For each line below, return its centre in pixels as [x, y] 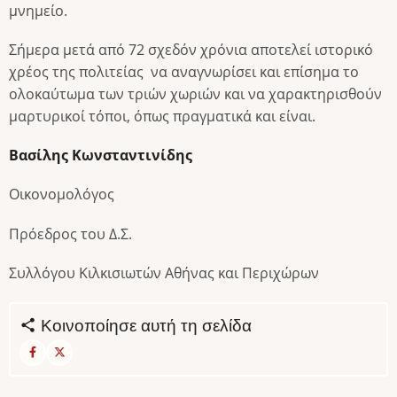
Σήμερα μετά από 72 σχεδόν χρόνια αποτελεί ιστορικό [191, 49]
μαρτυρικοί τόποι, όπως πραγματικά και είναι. [162, 116]
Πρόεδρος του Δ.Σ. [70, 234]
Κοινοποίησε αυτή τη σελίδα [144, 325]
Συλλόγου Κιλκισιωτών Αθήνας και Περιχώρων [164, 272]
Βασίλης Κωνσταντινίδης [101, 156]
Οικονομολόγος [62, 195]
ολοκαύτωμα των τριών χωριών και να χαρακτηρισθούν [195, 93]
